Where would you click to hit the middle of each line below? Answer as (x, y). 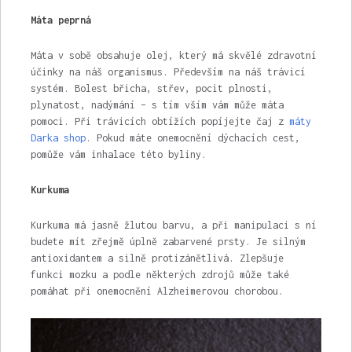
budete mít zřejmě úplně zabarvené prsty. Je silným (168, 242)
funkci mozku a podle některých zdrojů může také (159, 275)
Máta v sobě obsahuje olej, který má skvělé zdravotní (173, 56)
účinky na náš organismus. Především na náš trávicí (168, 72)
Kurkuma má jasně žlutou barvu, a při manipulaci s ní (173, 225)
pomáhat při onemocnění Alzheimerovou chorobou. (157, 291)
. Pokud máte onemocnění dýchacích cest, (192, 138)
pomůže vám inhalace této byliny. (118, 155)
